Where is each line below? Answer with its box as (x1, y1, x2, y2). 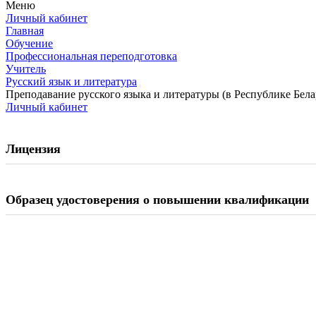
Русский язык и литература (6, 75, 137, 87)
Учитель (6, 63, 46, 75)
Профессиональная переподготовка (6, 50, 177, 62)
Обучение (6, 37, 53, 49)
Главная (6, 25, 44, 37)
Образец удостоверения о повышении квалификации (6, 193, 309, 207)
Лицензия (6, 142, 61, 156)
